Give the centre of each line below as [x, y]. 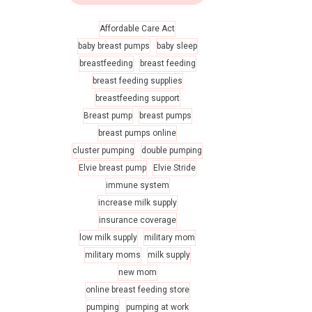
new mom [137, 272]
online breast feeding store [137, 290]
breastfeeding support [137, 98]
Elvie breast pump [112, 168]
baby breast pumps [114, 46]
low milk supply [108, 237]
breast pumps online [137, 133]
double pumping [172, 150]
